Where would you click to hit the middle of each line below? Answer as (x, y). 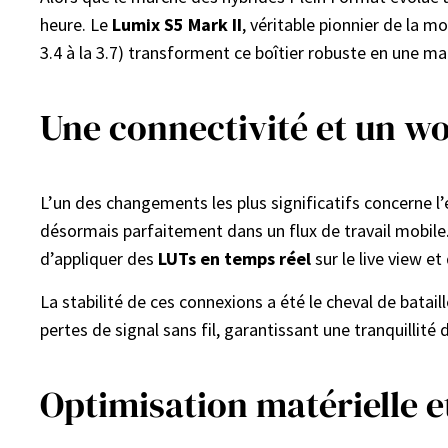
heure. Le (76, 24)
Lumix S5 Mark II (177, 24)
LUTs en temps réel (234, 258)
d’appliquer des (99, 258)
